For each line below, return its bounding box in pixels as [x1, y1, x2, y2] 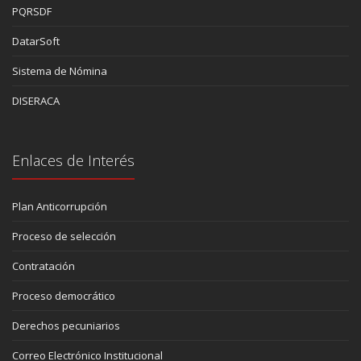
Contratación [12, 259, 75, 274]
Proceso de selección [12, 229, 116, 244]
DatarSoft [12, 34, 60, 49]
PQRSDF [12, 4, 52, 19]
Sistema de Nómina [12, 64, 107, 79]
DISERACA [12, 93, 60, 109]
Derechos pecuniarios [12, 318, 120, 334]
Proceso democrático [12, 288, 115, 304]
